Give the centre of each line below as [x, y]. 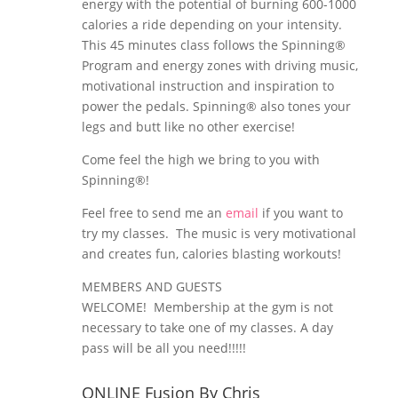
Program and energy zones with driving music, [219, 65]
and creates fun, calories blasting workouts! [211, 254]
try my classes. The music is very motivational [219, 233]
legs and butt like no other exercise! [188, 127]
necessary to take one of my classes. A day [207, 327]
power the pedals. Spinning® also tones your [216, 106]
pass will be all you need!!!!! [163, 348]
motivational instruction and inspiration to [207, 86]
